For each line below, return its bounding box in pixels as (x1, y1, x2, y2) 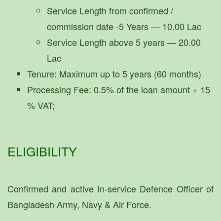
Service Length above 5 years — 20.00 (47, 36, 201, 48)
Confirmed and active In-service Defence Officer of (7, 182, 214, 195)
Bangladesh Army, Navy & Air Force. (7, 198, 151, 211)
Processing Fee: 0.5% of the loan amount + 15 (27, 83, 210, 96)
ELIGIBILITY (7, 142, 77, 160)
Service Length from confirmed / (47, 4, 173, 17)
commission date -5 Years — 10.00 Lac (47, 20, 201, 33)
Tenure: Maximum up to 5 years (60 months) (27, 67, 204, 80)
